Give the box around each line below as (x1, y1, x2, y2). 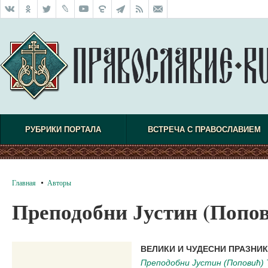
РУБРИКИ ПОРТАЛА (25, 125, 101, 134)
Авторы (47, 178, 71, 187)
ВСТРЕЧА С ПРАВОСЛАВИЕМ (147, 125, 261, 134)
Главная (12, 178, 36, 187)
